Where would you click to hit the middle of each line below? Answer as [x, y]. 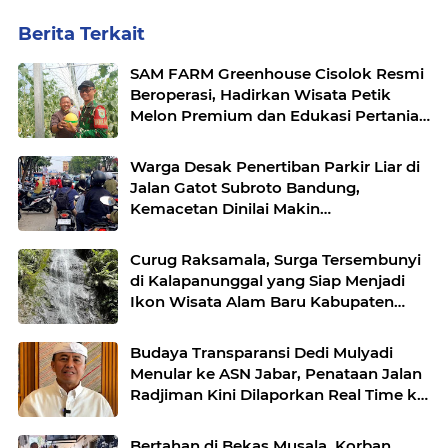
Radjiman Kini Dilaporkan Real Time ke [278, 395]
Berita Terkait [81, 34]
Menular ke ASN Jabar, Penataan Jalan [276, 374]
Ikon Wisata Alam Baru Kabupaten [262, 302]
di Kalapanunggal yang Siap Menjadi [267, 281]
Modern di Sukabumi [209, 137]
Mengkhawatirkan [200, 230]
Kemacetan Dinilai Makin [225, 209]
